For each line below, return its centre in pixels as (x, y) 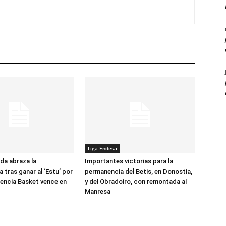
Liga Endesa (102, 148)
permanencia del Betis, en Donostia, (138, 171)
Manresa (98, 191)
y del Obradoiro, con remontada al (136, 181)
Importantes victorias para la (129, 161)
